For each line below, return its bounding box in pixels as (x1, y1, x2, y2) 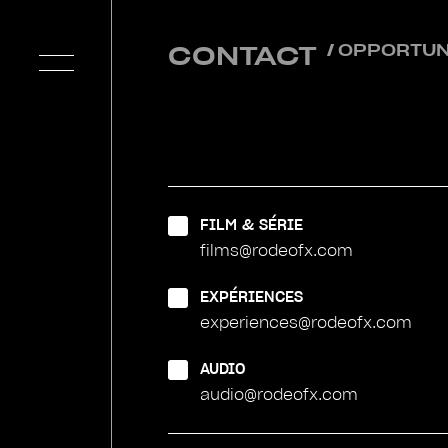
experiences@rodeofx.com (199, 313, 412, 332)
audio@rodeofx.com (199, 385, 358, 404)
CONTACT (167, 40, 317, 72)
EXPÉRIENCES (199, 287, 303, 306)
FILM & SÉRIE (199, 215, 303, 234)
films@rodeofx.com (199, 241, 353, 260)
